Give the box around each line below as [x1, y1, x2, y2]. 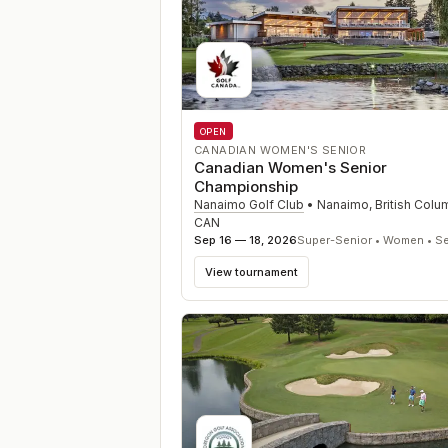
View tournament [205, 264, 298, 279]
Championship [194, 177, 298, 196]
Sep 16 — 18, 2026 [194, 233, 297, 247]
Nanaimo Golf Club [194, 197, 304, 212]
